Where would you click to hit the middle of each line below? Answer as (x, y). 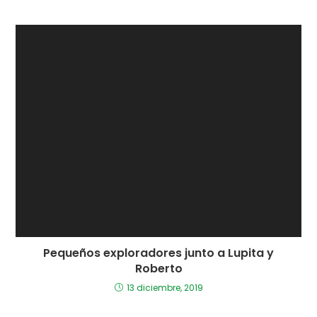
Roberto (158, 268)
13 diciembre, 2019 (165, 287)
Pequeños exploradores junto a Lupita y (158, 253)
